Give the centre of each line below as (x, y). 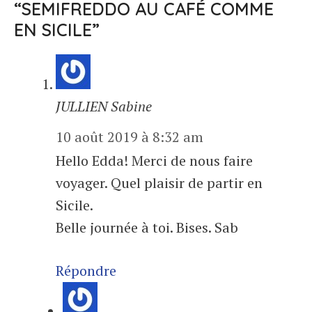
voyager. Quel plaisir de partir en (159, 183)
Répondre (86, 271)
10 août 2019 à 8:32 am (130, 137)
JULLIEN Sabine (104, 107)
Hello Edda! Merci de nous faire (154, 161)
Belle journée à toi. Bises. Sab (147, 228)
